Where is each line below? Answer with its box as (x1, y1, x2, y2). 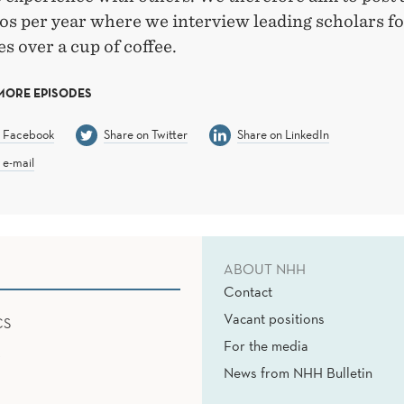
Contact (224, 281, 272, 300)
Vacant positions (224, 308, 325, 327)
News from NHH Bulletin (224, 363, 372, 381)
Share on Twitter (103, 126, 188, 142)
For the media (224, 335, 308, 354)
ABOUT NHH (224, 259, 306, 278)
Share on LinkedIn (236, 126, 329, 142)
